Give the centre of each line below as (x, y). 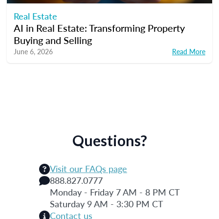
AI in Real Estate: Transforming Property (99, 28)
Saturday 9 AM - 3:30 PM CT (107, 204)
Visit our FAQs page (88, 169)
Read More (189, 52)
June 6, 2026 (33, 52)
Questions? (109, 141)
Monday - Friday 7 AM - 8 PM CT (115, 192)
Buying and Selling (53, 40)
